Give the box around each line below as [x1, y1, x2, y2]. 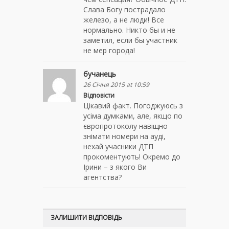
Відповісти [83, 90, 114, 100]
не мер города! [83, 45, 135, 55]
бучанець [83, 68, 116, 79]
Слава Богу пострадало [83, 4, 166, 14]
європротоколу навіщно [83, 121, 168, 131]
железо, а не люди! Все [83, 14, 164, 25]
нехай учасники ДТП [83, 141, 153, 151]
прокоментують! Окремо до [83, 151, 180, 162]
